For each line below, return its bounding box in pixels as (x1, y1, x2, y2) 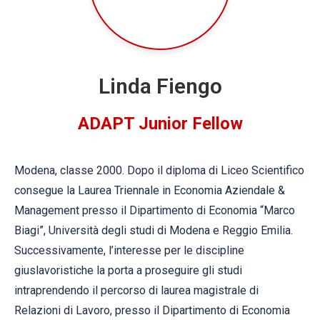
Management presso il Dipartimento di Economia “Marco (14, 204, 295, 217)
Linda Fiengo (98, 74, 222, 99)
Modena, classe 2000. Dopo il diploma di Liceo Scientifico (14, 164, 304, 177)
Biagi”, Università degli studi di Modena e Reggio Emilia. (14, 224, 293, 237)
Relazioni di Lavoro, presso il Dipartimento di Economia (14, 304, 290, 317)
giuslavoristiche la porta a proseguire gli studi (14, 264, 242, 277)
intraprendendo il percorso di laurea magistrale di (14, 284, 259, 297)
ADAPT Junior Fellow (77, 114, 243, 134)
